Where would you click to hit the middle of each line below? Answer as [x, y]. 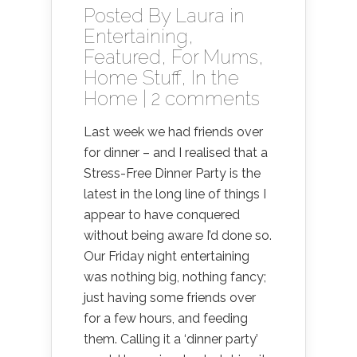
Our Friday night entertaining [167, 256]
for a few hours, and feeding [166, 318]
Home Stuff [132, 78]
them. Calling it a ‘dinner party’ [171, 339]
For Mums [215, 57]
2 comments [206, 98]
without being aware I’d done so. [178, 235]
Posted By [129, 16]
